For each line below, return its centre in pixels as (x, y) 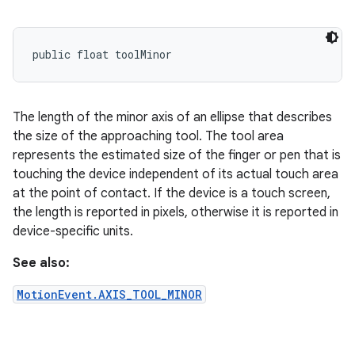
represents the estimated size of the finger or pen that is (177, 155)
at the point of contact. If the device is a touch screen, (172, 193)
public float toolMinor (102, 54)
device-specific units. (73, 231)
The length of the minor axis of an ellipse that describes (172, 117)
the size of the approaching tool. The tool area (148, 136)
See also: (41, 263)
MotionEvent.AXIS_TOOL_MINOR (109, 294)
